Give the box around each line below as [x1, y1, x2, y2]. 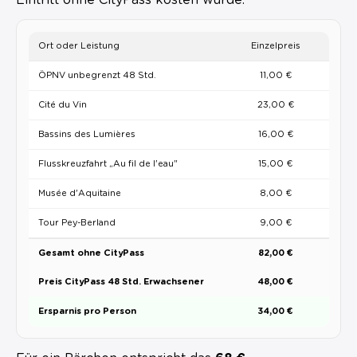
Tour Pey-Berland [37, 218, 116, 227]
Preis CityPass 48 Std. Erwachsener [37, 277, 204, 286]
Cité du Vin [37, 100, 87, 109]
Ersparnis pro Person [37, 306, 136, 316]
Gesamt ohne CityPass [37, 248, 144, 257]
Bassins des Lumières [37, 129, 135, 139]
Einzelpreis [250, 41, 300, 50]
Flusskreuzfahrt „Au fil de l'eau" [37, 159, 178, 168]
